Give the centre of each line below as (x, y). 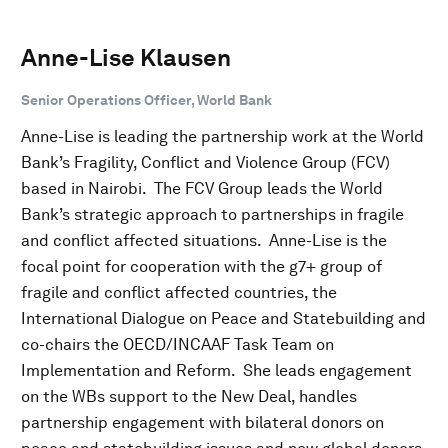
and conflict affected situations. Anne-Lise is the (204, 240)
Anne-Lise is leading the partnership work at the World (222, 136)
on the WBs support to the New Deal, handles (189, 396)
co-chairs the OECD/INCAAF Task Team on (177, 344)
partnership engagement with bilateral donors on (202, 422)
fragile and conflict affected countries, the (179, 292)
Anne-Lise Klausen (126, 57)
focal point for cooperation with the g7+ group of (201, 266)
